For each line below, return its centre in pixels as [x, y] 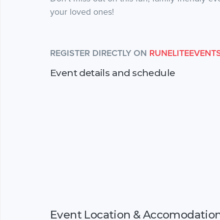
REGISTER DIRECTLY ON [100, 53]
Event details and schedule [113, 72]
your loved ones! [82, 12]
